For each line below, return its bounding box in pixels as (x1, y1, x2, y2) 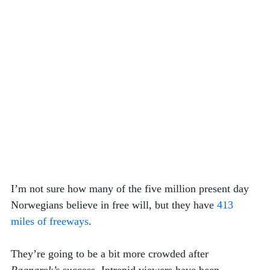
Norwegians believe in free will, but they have (11, 199, 217, 212)
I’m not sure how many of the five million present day (11, 183, 252, 195)
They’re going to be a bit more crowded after (11, 248, 212, 260)
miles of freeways (11, 215, 89, 228)
